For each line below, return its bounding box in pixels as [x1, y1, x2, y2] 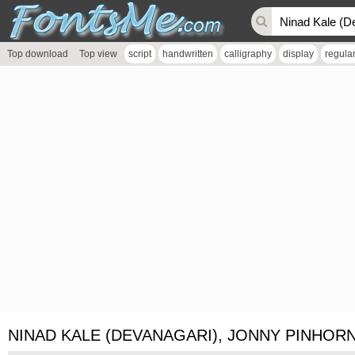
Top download [7, 48, 68, 59]
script [128, 48, 151, 59]
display [283, 48, 314, 59]
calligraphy [224, 48, 272, 59]
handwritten [162, 48, 213, 59]
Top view [79, 48, 117, 59]
